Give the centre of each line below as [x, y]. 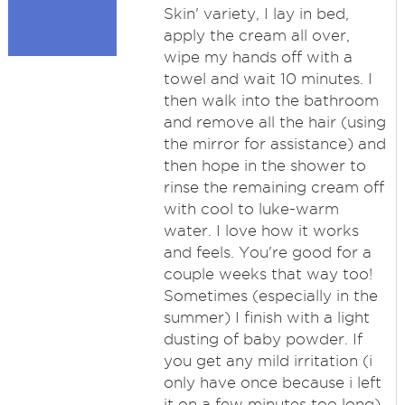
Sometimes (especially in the [270, 296]
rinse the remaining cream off [273, 187]
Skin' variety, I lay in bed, [256, 14]
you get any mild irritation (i [268, 361]
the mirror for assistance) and [274, 144]
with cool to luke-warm [251, 209]
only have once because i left [272, 382]
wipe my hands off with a [258, 57]
